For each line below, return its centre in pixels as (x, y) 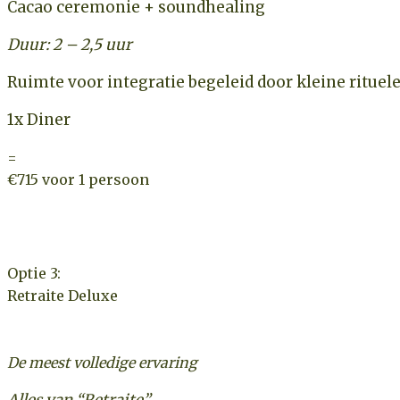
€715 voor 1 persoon (78, 179)
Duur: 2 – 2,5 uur (70, 44)
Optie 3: (34, 273)
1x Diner (39, 119)
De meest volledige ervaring (102, 362)
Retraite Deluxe (62, 295)
